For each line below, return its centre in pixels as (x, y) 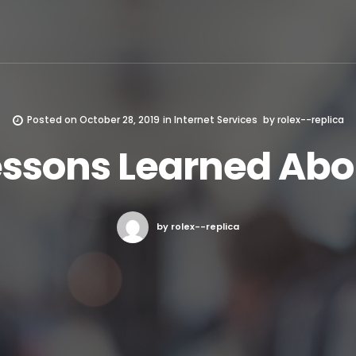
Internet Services (215, 120)
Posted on (53, 120)
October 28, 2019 (119, 120)
